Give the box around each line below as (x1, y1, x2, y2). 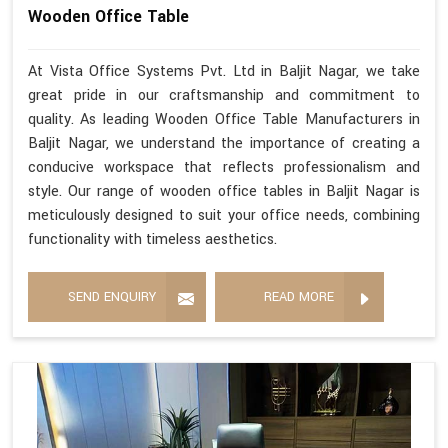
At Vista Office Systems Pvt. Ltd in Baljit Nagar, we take (28, 61, 420, 83)
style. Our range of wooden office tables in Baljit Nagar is (28, 181, 420, 203)
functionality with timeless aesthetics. (28, 229, 277, 251)
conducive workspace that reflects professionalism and (28, 157, 420, 179)
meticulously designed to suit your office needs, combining (28, 205, 420, 227)
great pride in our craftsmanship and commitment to (28, 85, 420, 107)
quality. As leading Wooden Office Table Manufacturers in (28, 109, 420, 131)
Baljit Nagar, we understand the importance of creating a (28, 133, 420, 155)
